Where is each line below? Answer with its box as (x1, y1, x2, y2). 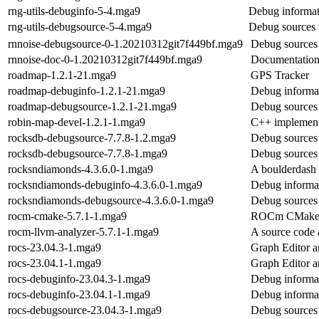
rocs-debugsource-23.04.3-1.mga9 (8, 303, 162, 316)
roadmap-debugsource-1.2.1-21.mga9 (8, 100, 177, 113)
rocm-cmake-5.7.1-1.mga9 (8, 209, 127, 222)
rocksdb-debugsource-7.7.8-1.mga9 (8, 147, 167, 159)
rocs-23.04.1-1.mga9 (8, 256, 101, 269)
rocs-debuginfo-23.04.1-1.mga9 (8, 288, 150, 300)
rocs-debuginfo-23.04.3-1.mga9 (8, 272, 150, 285)
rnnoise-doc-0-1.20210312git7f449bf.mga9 (8, 53, 202, 66)
